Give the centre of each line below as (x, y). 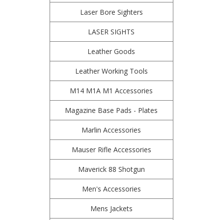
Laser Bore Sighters (111, 12)
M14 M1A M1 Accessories (111, 91)
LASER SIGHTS (111, 32)
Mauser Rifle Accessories (111, 150)
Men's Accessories (111, 189)
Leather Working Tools (111, 71)
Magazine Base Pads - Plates (111, 110)
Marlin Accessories (111, 130)
